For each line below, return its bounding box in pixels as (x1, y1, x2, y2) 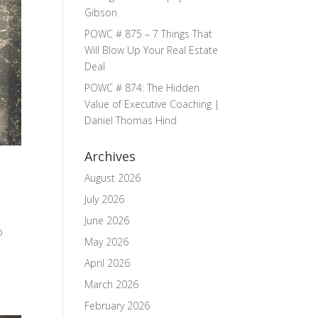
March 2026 (84, 278, 139, 291)
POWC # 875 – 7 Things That (84, 27, 213, 40)
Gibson (84, 6, 118, 19)
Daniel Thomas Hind (84, 114, 177, 127)
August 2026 (84, 171, 141, 185)
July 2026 (84, 192, 125, 206)
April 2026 (84, 256, 131, 270)
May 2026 (84, 235, 129, 248)
